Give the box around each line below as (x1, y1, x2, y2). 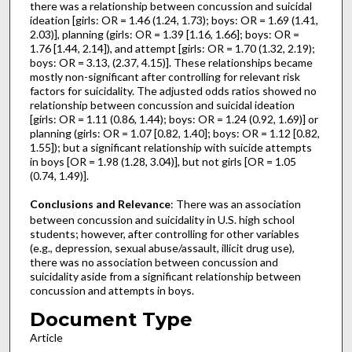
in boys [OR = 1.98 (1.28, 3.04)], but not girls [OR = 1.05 (29, 154, 296, 168)
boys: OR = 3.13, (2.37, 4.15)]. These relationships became (29, 55, 313, 69)
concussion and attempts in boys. (29, 284, 194, 298)
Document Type (29, 308, 192, 331)
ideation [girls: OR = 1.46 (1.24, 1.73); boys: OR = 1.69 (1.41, (29, 13, 318, 27)
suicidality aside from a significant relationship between (29, 269, 301, 284)
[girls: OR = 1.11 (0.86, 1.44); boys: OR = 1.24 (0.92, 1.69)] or (29, 112, 318, 126)
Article (29, 331, 63, 344)
